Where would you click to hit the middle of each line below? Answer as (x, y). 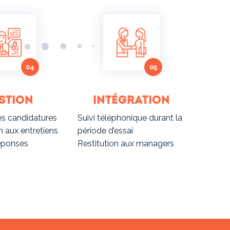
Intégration (131, 100)
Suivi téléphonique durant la (130, 118)
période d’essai (105, 131)
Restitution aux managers (126, 144)
